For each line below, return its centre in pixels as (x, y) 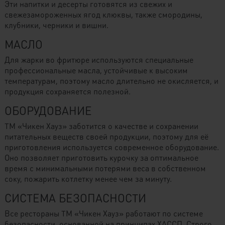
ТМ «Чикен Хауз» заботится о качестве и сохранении (101, 126)
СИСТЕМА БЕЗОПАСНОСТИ (75, 198)
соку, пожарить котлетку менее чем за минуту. (88, 179)
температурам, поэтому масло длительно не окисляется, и (111, 81)
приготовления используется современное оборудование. (111, 147)
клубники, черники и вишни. (56, 25)
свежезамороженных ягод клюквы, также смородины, (103, 14)
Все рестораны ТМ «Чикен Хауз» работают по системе (103, 213)
